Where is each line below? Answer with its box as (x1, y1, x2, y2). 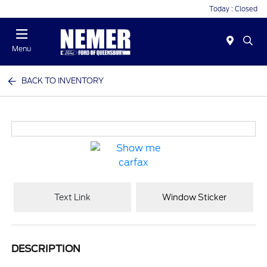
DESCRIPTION (11, 243, 81, 254)
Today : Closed (209, 4, 257, 13)
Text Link (54, 192, 91, 202)
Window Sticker (162, 192, 227, 202)
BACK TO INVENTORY (21, 76, 104, 85)
